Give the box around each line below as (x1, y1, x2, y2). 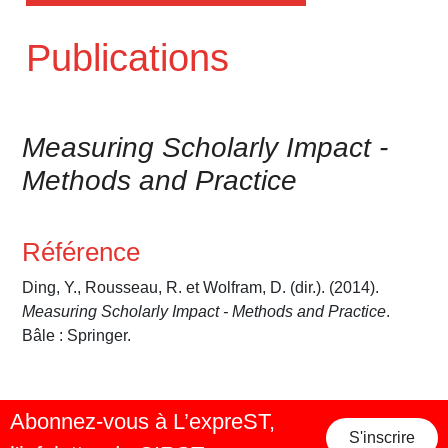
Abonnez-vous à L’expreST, (10, 409, 275, 435)
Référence (22, 237, 141, 268)
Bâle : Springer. (22, 327, 132, 345)
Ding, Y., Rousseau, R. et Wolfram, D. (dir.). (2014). (22, 279, 380, 297)
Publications (26, 37, 229, 80)
